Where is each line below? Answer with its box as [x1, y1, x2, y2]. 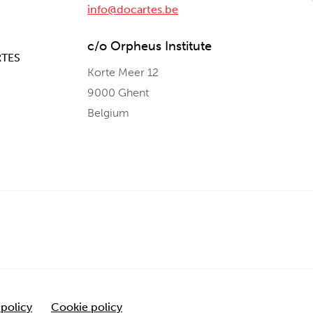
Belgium [87, 106, 129, 119]
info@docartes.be [87, 3, 178, 16]
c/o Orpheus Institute [87, 38, 212, 54]
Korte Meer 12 [87, 66, 159, 79]
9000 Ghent [87, 86, 149, 99]
